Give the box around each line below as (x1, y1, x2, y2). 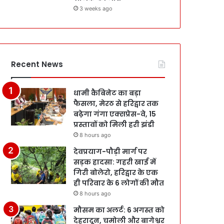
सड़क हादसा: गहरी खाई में (73, 156, 156, 167)
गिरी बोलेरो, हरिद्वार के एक (73, 167, 158, 177)
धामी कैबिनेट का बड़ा (73, 87, 141, 98)
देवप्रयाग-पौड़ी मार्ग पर (73, 146, 147, 156)
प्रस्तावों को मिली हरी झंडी (73, 119, 155, 129)
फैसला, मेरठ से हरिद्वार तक (73, 98, 159, 108)
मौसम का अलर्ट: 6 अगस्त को (73, 204, 165, 215)
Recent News (11, 58, 63, 69)
